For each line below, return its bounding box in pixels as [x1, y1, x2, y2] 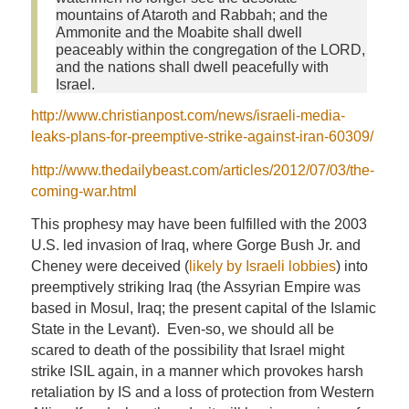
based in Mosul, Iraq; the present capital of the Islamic [30, 300, 376, 317]
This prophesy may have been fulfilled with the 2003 [30, 216, 367, 233]
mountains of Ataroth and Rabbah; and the [55, 6, 328, 23]
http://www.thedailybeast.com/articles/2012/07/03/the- [30, 162, 374, 178]
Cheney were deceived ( [30, 258, 189, 275]
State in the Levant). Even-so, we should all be [30, 321, 334, 338]
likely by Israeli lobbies [188, 258, 336, 275]
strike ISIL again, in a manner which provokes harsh [30, 363, 363, 380]
